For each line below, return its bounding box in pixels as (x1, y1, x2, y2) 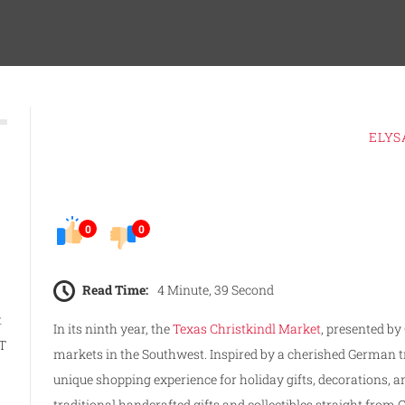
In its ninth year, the (53, 319, 174, 337)
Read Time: (82, 280, 149, 298)
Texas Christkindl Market (173, 319, 322, 337)
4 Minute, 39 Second (157, 280, 275, 298)
